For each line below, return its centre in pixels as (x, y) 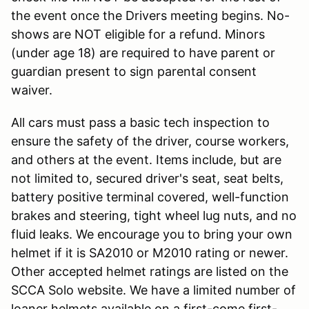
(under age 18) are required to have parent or (143, 52)
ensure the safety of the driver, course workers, (150, 141)
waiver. (32, 90)
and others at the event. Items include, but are (146, 159)
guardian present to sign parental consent (134, 71)
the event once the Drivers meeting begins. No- (150, 15)
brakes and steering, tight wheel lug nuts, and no (154, 215)
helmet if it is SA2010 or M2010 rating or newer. (150, 252)
